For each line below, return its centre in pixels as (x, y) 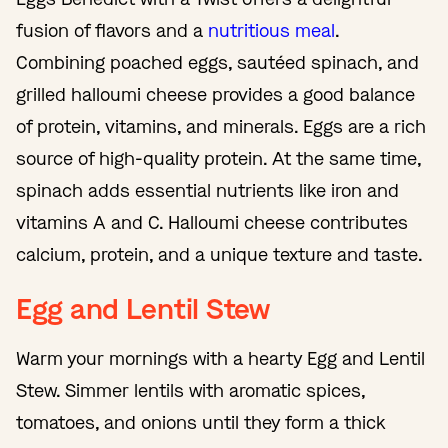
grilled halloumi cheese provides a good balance (215, 94)
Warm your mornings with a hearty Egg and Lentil (220, 358)
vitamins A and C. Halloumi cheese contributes (212, 222)
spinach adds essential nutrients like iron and (207, 190)
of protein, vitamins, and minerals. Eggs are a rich (221, 126)
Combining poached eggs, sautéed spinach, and (217, 62)
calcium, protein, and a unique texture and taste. (222, 254)
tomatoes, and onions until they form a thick (200, 422)
